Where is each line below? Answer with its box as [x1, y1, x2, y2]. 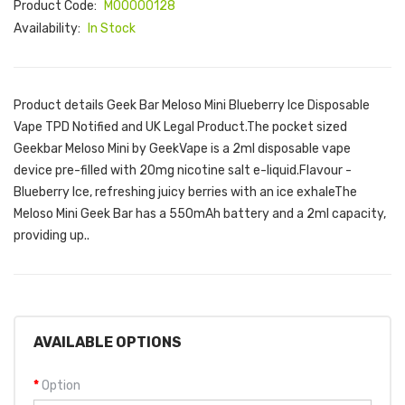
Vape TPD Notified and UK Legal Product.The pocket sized [14, 119, 347, 135]
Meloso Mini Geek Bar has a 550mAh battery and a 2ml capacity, [14, 206, 386, 221]
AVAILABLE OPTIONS [33, 334, 182, 351]
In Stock [88, 21, 136, 36]
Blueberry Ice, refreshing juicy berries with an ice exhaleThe [14, 184, 357, 200]
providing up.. [14, 228, 89, 243]
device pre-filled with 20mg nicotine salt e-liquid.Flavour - [14, 163, 352, 178]
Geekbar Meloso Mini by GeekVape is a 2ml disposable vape [14, 141, 351, 156]
